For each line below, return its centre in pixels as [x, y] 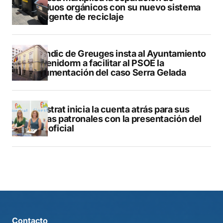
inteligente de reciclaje [76, 16]
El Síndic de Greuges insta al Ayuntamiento [117, 53]
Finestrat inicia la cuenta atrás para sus [109, 109]
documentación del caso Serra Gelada [107, 72]
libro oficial [51, 128]
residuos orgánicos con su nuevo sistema [114, 7]
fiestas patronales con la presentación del [115, 118]
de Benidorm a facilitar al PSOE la [96, 63]
